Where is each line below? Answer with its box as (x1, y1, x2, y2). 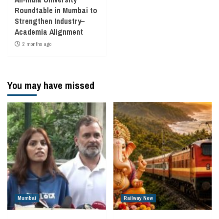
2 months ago (22, 40, 51, 47)
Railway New (123, 194, 153, 201)
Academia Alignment (15, 26, 83, 37)
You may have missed (7, 78, 94, 92)
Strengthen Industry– (15, 15, 85, 26)
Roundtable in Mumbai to (15, 4, 97, 16)
